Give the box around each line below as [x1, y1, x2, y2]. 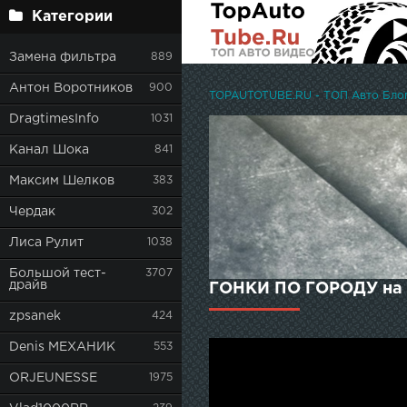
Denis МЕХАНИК [9, 342, 115, 352]
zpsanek [9, 311, 61, 322]
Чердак [9, 206, 55, 217]
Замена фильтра [9, 52, 116, 63]
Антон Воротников [9, 83, 133, 94]
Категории [32, 10, 113, 24]
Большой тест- [9, 268, 106, 279]
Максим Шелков [9, 175, 114, 186]
